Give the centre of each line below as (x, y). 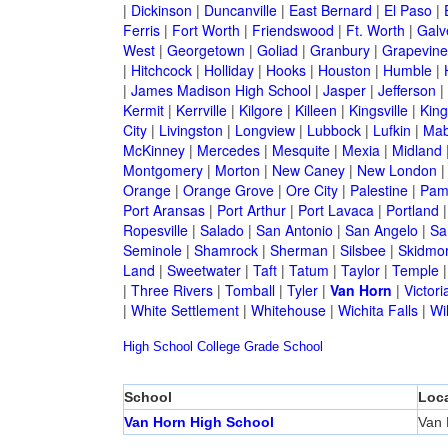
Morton (237, 170)
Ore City (311, 190)
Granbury (339, 50)
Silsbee (362, 250)
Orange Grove (228, 190)
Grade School (283, 347)
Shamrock (225, 250)
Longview (264, 130)
